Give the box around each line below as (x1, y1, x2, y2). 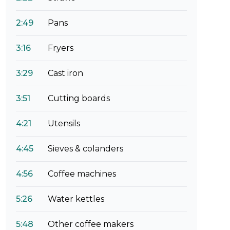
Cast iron (47, 68, 83, 78)
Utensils (47, 119, 80, 128)
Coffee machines (47, 169, 116, 179)
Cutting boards (47, 93, 110, 103)
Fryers (47, 43, 73, 53)
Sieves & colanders (47, 144, 123, 154)
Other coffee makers (47, 219, 133, 229)
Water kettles (47, 194, 104, 204)
